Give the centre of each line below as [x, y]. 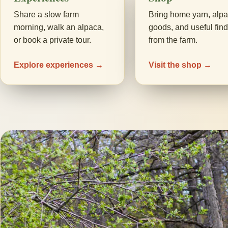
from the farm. [173, 40]
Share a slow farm [46, 15]
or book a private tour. [52, 40]
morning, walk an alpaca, [59, 27]
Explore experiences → [59, 65]
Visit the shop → [180, 65]
